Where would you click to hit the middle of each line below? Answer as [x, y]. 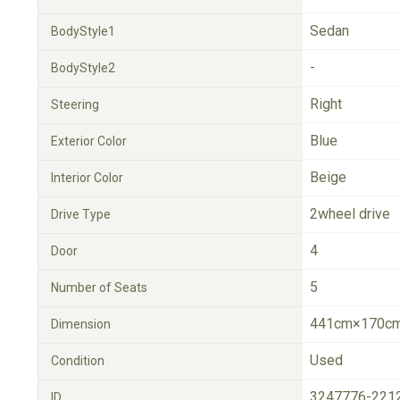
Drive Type [81, 214]
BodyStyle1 [83, 31]
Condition [78, 361]
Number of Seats [99, 287]
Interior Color [87, 178]
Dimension [81, 324]
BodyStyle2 [83, 68]
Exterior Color [89, 141]
